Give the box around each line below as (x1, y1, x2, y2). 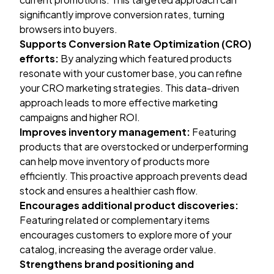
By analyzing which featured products (59, 52, 232, 65)
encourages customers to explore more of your (20, 228, 232, 241)
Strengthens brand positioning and (20, 257, 194, 270)
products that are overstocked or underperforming (20, 140, 248, 153)
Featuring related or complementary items (20, 213, 210, 226)
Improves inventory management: (20, 125, 190, 138)
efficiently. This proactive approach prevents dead (20, 169, 247, 182)
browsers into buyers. (20, 23, 117, 35)
